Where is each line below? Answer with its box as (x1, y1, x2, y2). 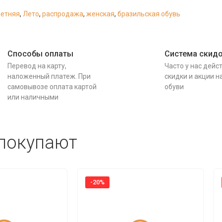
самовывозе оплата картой (7, 83, 97, 91)
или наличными (7, 93, 59, 101)
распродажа (42, 10, 83, 18)
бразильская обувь (117, 10, 180, 18)
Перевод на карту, (7, 62, 67, 70)
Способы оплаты (7, 49, 74, 58)
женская (86, 10, 114, 18)
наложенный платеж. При (7, 72, 91, 80)
